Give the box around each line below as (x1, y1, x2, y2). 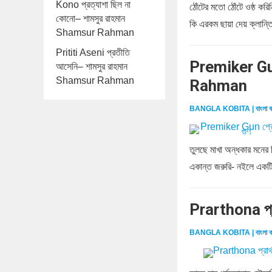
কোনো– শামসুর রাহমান (56, 13, 125, 24)
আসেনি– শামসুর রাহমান (56, 61, 127, 72)
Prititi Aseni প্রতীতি (56, 47, 130, 58)
